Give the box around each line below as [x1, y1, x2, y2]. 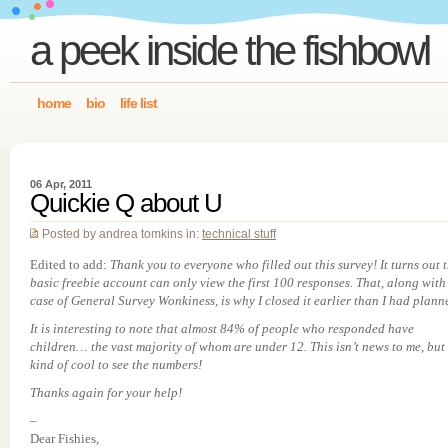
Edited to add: [30, 257, 110, 272]
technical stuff [202, 227, 276, 241]
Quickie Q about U [30, 188, 222, 218]
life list [120, 95, 157, 111]
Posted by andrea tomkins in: [42, 227, 202, 241]
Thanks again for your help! [30, 385, 182, 400]
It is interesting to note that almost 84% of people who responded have [30, 321, 414, 336]
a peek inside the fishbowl [30, 27, 429, 74]
